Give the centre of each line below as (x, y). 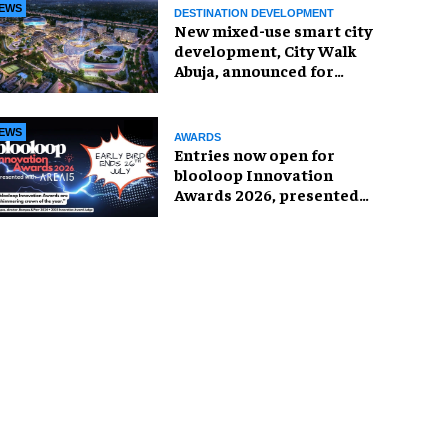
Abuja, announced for (254, 69)
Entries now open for (254, 153)
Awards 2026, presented (266, 193)
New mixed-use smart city (273, 29)
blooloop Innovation (253, 173)
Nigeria (203, 89)
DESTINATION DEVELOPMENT (254, 12)
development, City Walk (265, 49)
